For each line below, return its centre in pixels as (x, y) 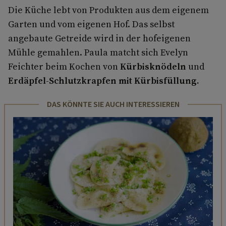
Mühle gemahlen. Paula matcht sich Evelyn (98, 52)
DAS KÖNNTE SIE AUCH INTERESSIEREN (113, 104)
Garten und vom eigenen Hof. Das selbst (91, 24)
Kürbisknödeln (153, 66)
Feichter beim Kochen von (64, 66)
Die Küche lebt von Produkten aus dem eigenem (108, 10)
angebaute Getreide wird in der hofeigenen (99, 38)
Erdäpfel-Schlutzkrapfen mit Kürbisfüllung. (104, 80)
